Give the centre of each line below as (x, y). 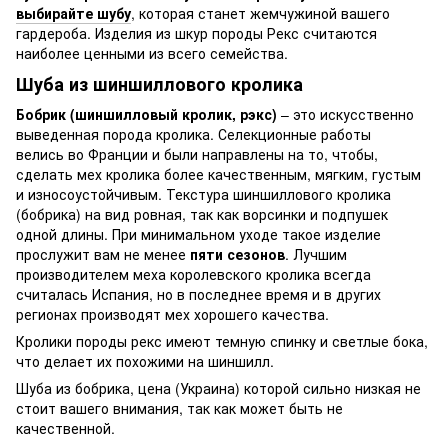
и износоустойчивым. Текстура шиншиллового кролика (203, 193)
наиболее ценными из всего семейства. (152, 53)
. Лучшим (316, 253)
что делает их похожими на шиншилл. (145, 360)
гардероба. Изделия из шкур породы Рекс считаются (196, 33)
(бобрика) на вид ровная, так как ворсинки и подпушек (202, 213)
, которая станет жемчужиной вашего (260, 13)
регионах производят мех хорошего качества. (172, 313)
